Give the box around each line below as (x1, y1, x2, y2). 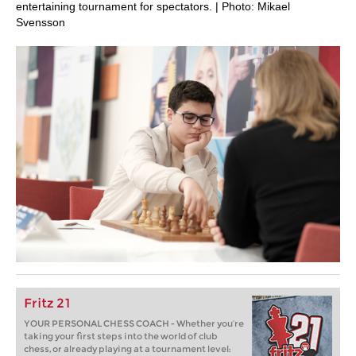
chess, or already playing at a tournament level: (24, 343, 230, 354)
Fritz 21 (24, 296, 71, 311)
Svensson (16, 16, 65, 29)
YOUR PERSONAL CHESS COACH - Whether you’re (24, 318, 244, 329)
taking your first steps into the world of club (24, 331, 218, 342)
